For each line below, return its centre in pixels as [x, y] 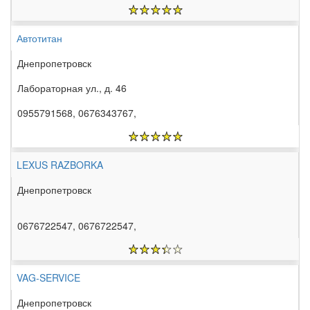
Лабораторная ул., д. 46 [72, 88]
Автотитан [39, 38]
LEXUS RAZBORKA [60, 165]
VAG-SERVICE [48, 278]
